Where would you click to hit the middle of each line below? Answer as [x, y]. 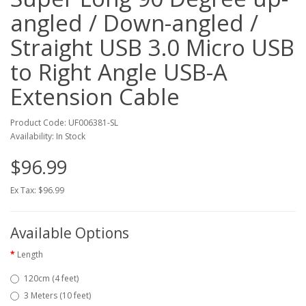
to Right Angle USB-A [119, 72]
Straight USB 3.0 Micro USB [152, 47]
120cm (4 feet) [51, 278]
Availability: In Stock [48, 136]
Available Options [70, 233]
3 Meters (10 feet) [57, 295]
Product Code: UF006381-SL [64, 122]
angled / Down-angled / [134, 23]
